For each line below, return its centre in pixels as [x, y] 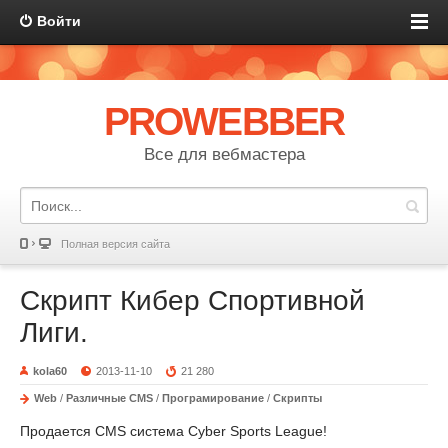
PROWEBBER [224, 121]
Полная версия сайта [115, 244]
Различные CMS [109, 398]
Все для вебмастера [224, 154]
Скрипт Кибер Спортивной [192, 300]
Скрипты [297, 398]
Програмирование [214, 398]
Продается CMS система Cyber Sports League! [173, 431]
